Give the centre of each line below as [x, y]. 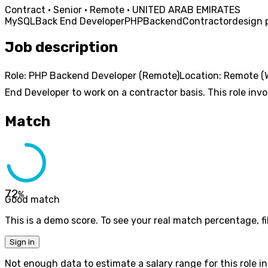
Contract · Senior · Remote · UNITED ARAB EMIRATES [123, 10]
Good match [32, 200]
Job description [61, 47]
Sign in [22, 242]
